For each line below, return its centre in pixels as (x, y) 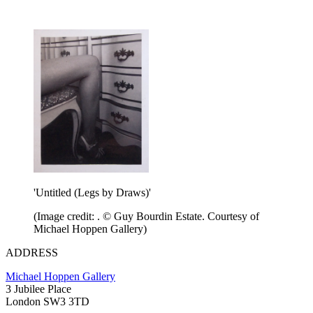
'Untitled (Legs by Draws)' (92, 193)
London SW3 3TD (48, 302)
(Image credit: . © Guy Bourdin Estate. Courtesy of (146, 217)
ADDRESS (32, 253)
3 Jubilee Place (38, 289)
